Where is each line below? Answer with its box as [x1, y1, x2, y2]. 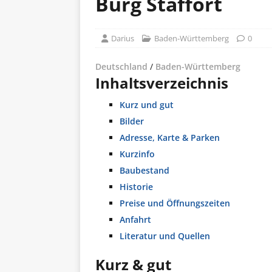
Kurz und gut [120, 99, 174, 110]
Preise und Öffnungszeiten [120, 197, 230, 209]
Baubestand [120, 165, 169, 176]
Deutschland [95, 61, 148, 72]
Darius [111, 33, 134, 44]
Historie [120, 181, 153, 192]
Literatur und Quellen [120, 230, 210, 242]
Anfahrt [120, 214, 151, 225]
